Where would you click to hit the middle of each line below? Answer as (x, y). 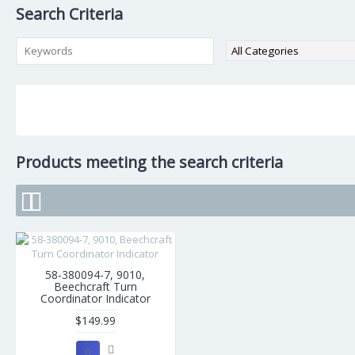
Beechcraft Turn (95, 286)
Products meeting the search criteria (149, 162)
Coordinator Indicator (95, 298)
